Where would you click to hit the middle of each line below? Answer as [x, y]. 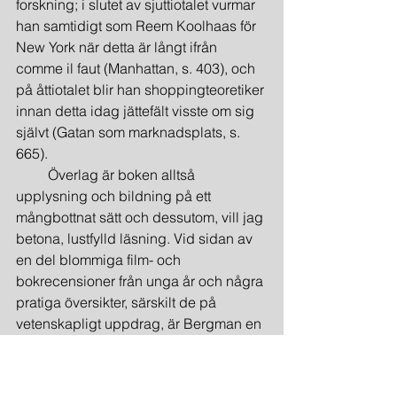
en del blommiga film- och [100, 260]
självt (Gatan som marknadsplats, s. [130, 132]
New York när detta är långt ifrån [118, 47]
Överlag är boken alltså [107, 175]
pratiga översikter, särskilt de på [118, 302]
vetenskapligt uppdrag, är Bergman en [140, 323]
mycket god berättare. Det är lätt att [128, 345]
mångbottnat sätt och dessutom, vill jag [141, 217]
